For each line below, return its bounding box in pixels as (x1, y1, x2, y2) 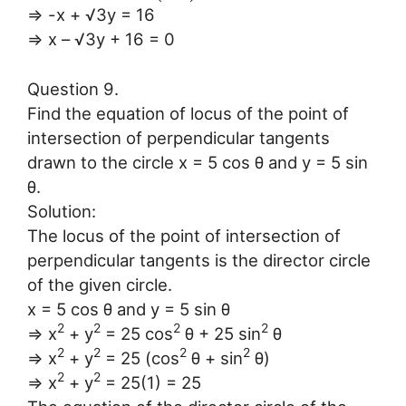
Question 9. (27, 78, 119, 99)
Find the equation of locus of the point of (27, 102, 349, 123)
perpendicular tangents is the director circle (27, 249, 371, 270)
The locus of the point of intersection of (27, 225, 341, 246)
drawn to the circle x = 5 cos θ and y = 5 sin (27, 151, 368, 172)
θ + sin (187, 347, 243, 368)
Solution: (27, 200, 96, 221)
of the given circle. (27, 274, 172, 295)
